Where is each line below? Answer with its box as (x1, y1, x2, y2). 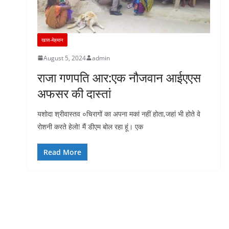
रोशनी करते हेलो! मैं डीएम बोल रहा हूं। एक (37, 121, 143, 131)
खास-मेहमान (41, 36, 63, 43)
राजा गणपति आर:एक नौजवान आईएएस (37, 68, 201, 86)
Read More (43, 147, 81, 157)
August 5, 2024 (43, 53, 86, 62)
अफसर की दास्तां (37, 84, 111, 102)
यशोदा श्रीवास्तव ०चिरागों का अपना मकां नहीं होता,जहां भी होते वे (37, 108, 200, 119)
